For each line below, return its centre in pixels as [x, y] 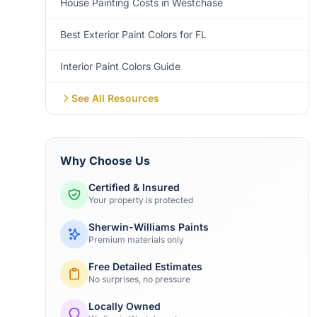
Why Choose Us [105, 161]
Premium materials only [136, 240]
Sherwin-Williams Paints [149, 227]
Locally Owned [125, 306]
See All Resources [115, 98]
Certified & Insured [134, 187]
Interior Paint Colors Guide [120, 66]
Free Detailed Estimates [145, 266]
